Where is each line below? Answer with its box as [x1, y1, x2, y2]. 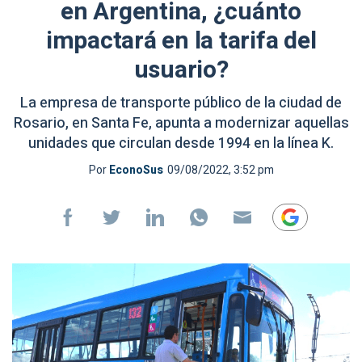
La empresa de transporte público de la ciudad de [20, 92, 342, 114]
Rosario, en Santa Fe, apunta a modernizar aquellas [13, 112, 349, 134]
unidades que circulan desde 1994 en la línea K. [28, 133, 334, 154]
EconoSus [108, 162, 163, 179]
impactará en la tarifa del [45, 23, 317, 59]
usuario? [133, 53, 229, 88]
